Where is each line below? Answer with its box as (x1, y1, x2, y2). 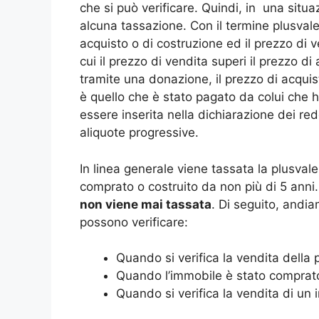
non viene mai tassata (80, 197, 211, 211)
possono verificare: (80, 214, 188, 229)
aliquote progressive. (80, 125, 199, 140)
